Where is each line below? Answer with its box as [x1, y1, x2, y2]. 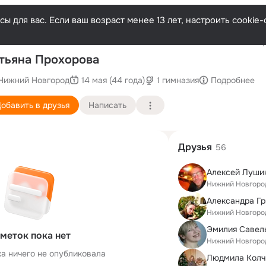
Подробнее [211, 74, 255, 85]
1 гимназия [157, 74, 199, 85]
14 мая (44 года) [81, 74, 145, 85]
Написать [88, 99, 126, 110]
